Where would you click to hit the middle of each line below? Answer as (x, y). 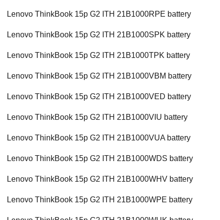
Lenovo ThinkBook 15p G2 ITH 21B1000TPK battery (98, 55)
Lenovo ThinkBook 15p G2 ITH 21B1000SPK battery (99, 35)
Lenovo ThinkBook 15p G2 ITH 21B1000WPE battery (100, 200)
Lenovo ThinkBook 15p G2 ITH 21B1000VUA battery (99, 138)
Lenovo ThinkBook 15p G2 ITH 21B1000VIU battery (97, 117)
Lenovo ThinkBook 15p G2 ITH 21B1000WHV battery (100, 179)
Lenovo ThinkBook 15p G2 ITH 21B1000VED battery (99, 97)
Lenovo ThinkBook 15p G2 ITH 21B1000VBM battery (99, 76)
